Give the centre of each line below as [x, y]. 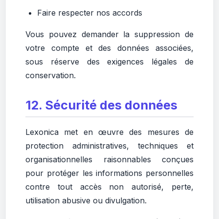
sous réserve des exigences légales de [109, 62]
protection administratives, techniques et [109, 146]
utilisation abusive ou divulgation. [86, 200]
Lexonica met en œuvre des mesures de [109, 132]
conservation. [51, 75]
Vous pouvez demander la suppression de [109, 34]
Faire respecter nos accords [90, 13]
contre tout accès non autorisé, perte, [109, 187]
